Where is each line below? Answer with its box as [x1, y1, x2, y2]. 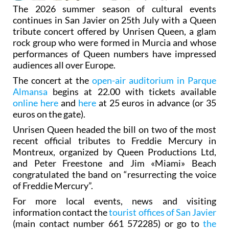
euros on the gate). [13, 108, 87, 120]
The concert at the [13, 74, 92, 86]
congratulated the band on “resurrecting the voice [13, 168, 216, 180]
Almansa [13, 85, 53, 97]
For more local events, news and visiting [13, 195, 216, 207]
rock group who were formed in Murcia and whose [13, 36, 216, 48]
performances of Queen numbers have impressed [13, 48, 216, 59]
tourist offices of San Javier [109, 206, 217, 218]
